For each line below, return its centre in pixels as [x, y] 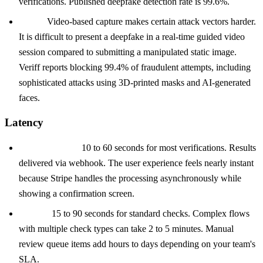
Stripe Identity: [49, 148]
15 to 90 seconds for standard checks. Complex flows [149, 213]
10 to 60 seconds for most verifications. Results [168, 148]
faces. [29, 97]
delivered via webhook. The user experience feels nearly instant [136, 163]
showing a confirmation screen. [77, 193]
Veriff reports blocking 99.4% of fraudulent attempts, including [135, 67]
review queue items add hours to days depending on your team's [137, 244]
